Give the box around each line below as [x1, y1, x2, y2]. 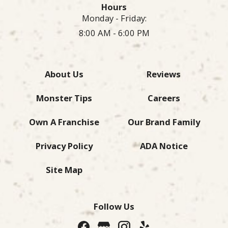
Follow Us [94, 201, 134, 213]
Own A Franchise [29, 116, 100, 128]
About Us [45, 68, 84, 80]
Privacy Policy [36, 140, 93, 152]
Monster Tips [36, 92, 93, 104]
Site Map [46, 164, 83, 176]
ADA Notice [139, 140, 188, 152]
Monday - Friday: [81, 12, 147, 24]
